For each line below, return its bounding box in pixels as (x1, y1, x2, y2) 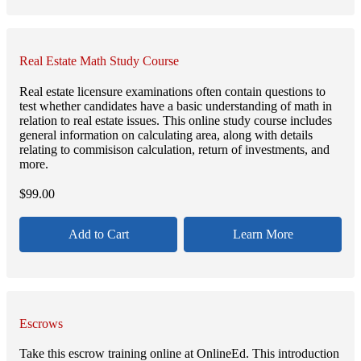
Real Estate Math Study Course (19, 54, 179, 68)
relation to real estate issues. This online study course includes (19, 113, 332, 127)
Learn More (232, 226, 293, 241)
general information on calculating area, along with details (19, 127, 313, 142)
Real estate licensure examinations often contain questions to (19, 84, 326, 98)
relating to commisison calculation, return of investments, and (19, 142, 330, 156)
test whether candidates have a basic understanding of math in (19, 98, 332, 113)
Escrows (19, 316, 63, 330)
